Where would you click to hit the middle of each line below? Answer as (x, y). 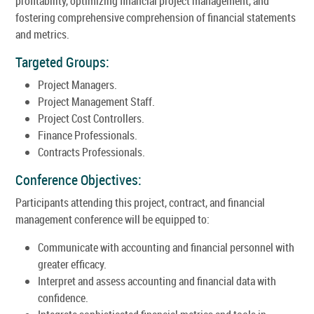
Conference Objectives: (78, 179)
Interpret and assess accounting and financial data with (157, 281)
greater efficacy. (72, 264)
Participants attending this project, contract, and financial (140, 202)
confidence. (63, 298)
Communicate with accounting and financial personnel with (166, 247)
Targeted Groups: (62, 62)
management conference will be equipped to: (112, 219)
